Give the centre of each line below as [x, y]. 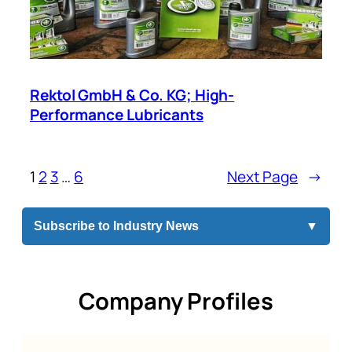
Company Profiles [176, 301]
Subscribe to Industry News [116, 225]
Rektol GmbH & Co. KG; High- [132, 95]
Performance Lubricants [117, 115]
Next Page [262, 176]
